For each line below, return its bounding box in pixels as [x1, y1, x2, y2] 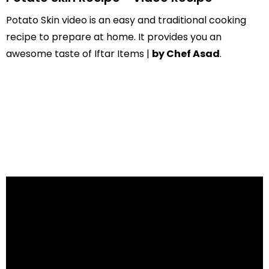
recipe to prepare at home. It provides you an [6, 30, 222, 44]
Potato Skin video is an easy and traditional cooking [6, 13, 246, 27]
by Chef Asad [152, 47, 220, 61]
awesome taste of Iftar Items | [6, 47, 152, 61]
